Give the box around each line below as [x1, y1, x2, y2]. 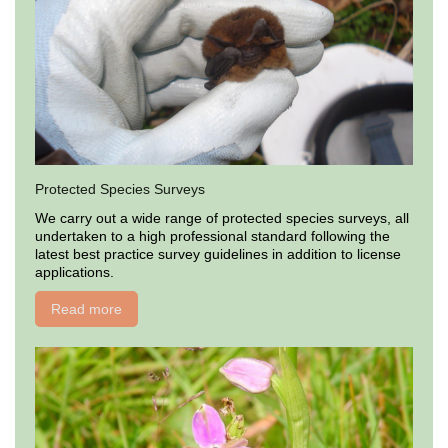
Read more [51, 301, 122, 318]
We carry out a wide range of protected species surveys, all [35, 210, 409, 227]
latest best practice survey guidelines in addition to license [35, 246, 401, 263]
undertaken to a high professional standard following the [35, 228, 390, 245]
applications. [35, 264, 114, 281]
